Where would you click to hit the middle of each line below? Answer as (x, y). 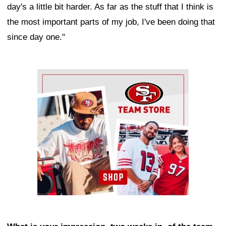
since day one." (36, 37)
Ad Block (54, 77)
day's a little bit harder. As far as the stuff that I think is (110, 7)
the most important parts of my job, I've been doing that (111, 22)
